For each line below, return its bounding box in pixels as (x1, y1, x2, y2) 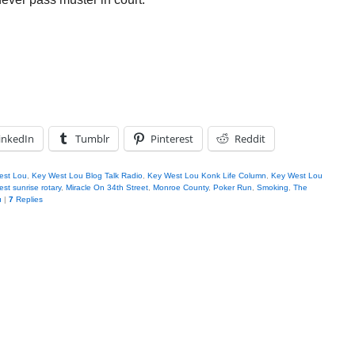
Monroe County (153, 183, 208, 192)
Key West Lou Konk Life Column (147, 171, 266, 180)
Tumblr (75, 132, 109, 146)
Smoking (257, 183, 288, 192)
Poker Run (213, 183, 252, 192)
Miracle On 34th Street (66, 183, 148, 192)
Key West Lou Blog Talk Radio (32, 171, 143, 180)
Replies (13, 195, 43, 204)
